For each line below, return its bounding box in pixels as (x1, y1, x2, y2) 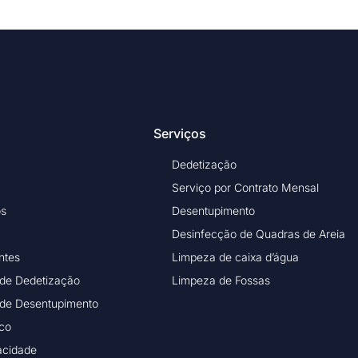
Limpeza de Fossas (171, 272, 270, 287)
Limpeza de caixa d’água (171, 249, 299, 264)
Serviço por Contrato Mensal (171, 180, 319, 194)
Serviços (153, 125, 206, 141)
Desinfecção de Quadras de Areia (171, 226, 345, 241)
